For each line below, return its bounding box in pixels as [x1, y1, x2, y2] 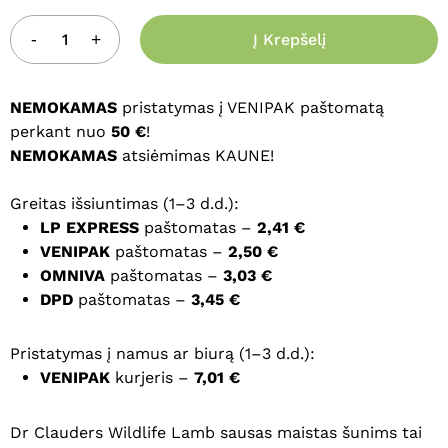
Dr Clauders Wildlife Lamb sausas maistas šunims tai [10, 422, 422, 442]
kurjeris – [110, 367, 194, 387]
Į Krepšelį [252, 29, 326, 49]
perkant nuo [10, 121, 111, 141]
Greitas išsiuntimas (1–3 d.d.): [10, 193, 239, 213]
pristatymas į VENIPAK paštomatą [117, 97, 384, 117]
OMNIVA [40, 265, 105, 285]
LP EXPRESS [40, 217, 139, 237]
